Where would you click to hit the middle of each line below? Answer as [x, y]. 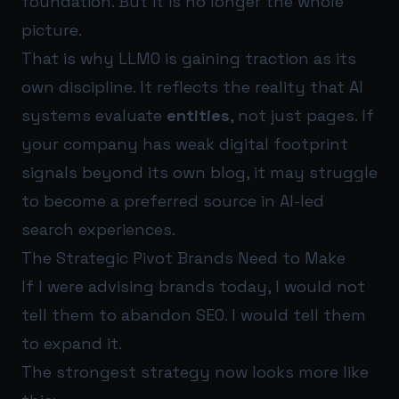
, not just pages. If [302, 115]
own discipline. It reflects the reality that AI [192, 86]
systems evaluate [94, 115]
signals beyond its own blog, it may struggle [199, 172]
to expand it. [72, 343]
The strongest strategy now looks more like [195, 371]
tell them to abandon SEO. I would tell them [194, 314]
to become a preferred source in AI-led [173, 200]
